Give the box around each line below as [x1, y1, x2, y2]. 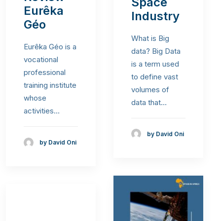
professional [24, 68, 66, 77]
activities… [24, 106, 60, 115]
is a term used [131, 59, 179, 69]
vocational [24, 55, 58, 64]
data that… [131, 97, 167, 107]
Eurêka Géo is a [24, 42, 76, 51]
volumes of [131, 84, 169, 94]
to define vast [131, 72, 178, 81]
